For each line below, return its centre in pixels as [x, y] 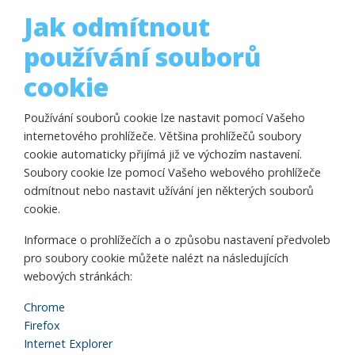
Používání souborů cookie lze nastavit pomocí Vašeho [164, 118]
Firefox [44, 325]
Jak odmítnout [117, 27]
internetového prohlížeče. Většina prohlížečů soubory [162, 136]
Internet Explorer [68, 344]
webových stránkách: [78, 276]
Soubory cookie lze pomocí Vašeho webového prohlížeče [172, 172]
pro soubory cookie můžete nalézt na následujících [156, 258]
